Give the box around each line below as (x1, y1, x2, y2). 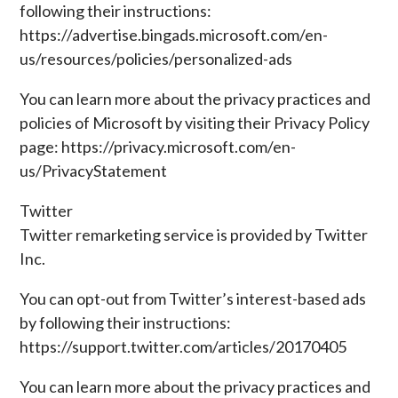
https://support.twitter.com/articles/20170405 (20, 337, 347, 356)
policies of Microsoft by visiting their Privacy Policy (20, 113, 370, 132)
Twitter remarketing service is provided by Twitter (20, 225, 369, 244)
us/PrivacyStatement (20, 161, 168, 180)
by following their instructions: (20, 313, 232, 332)
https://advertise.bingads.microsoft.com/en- (20, 25, 329, 44)
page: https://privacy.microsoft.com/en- (20, 137, 297, 156)
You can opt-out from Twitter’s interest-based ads (20, 289, 367, 308)
